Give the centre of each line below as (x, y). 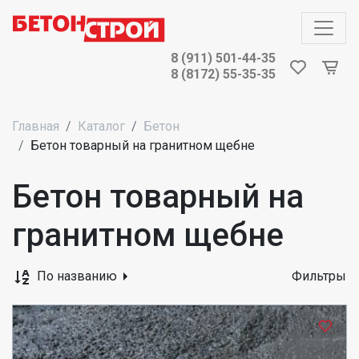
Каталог (101, 126)
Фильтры (319, 276)
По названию (79, 276)
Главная (36, 126)
